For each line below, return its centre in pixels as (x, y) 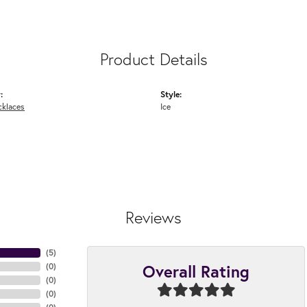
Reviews (153, 217)
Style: (171, 94)
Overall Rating (196, 271)
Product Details (153, 59)
